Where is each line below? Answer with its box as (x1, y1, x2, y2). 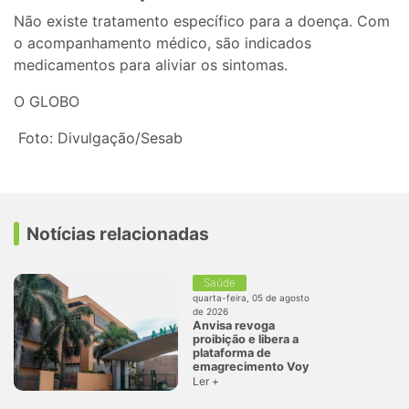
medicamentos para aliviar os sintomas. (14, 56, 288, 75)
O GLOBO (14, 92, 79, 111)
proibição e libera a (193, 331, 299, 346)
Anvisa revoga (193, 318, 275, 332)
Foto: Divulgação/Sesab (14, 129, 183, 148)
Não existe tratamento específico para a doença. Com (14, 12, 390, 31)
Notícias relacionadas (26, 222, 210, 245)
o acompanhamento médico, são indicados (14, 34, 311, 53)
